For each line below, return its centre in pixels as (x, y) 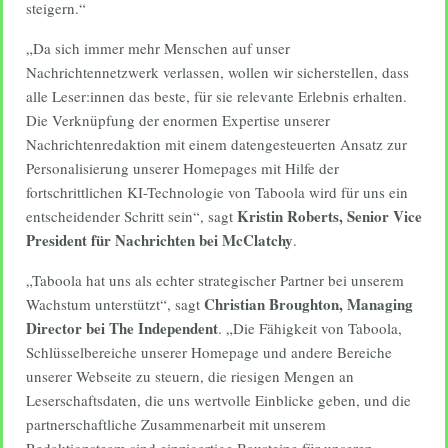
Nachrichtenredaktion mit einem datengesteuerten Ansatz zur (216, 144)
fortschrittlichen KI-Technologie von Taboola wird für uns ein (217, 192)
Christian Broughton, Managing (308, 304)
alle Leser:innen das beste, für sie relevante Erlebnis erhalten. (216, 96)
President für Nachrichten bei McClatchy (159, 240)
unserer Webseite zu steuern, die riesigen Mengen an (190, 376)
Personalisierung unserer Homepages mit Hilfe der (182, 168)
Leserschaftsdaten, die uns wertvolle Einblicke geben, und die (218, 400)
